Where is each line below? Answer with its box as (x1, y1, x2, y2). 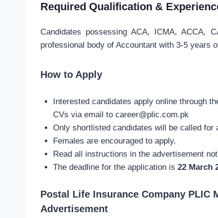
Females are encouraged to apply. (53, 136, 176, 145)
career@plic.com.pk (115, 109, 189, 119)
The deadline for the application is (53, 162, 178, 172)
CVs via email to (53, 109, 115, 119)
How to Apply (40, 69, 102, 80)
